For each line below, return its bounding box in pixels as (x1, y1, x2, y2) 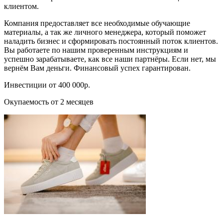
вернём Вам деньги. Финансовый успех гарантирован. (4, 63, 191, 72)
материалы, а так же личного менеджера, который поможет (4, 27, 206, 36)
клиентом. (4, 1, 39, 10)
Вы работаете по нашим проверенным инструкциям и (4, 45, 188, 54)
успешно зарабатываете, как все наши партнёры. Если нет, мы (4, 54, 216, 63)
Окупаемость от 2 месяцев (4, 97, 94, 106)
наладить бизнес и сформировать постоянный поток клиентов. (4, 36, 218, 45)
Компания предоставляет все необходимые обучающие (4, 18, 190, 27)
